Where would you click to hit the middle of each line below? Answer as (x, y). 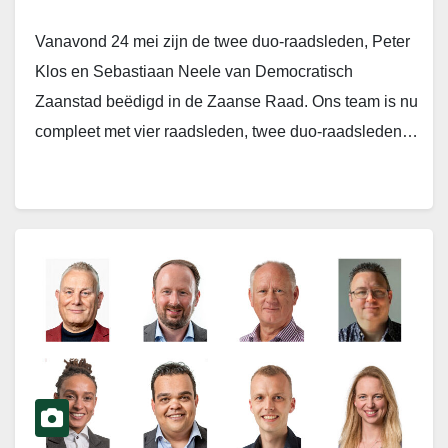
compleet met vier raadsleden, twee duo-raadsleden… (226, 132)
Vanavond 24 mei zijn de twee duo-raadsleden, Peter (222, 42)
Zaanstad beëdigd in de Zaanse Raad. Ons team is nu (226, 102)
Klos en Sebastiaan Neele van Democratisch (194, 72)
